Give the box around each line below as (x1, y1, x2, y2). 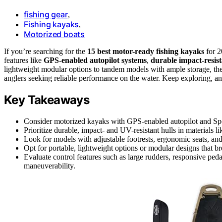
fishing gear (24, 9, 68, 19)
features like (4, 55, 44, 64)
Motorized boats (24, 29, 85, 39)
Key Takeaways (4, 92, 90, 107)
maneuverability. (24, 161, 75, 170)
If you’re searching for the (4, 47, 87, 55)
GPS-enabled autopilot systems (44, 55, 147, 64)
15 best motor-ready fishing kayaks (87, 47, 204, 55)
